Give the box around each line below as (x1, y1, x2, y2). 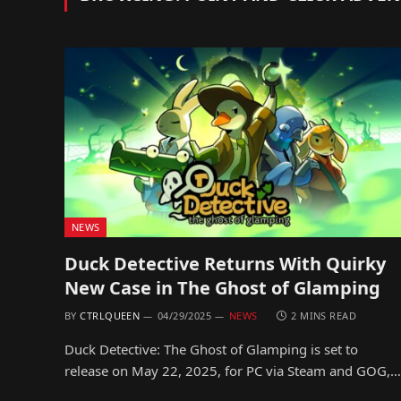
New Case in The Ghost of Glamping (64, 275, 380, 300)
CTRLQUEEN (80, 308, 141, 322)
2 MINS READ (291, 308, 357, 322)
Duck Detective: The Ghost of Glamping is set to (64, 339, 358, 358)
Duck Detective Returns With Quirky (64, 251, 386, 276)
